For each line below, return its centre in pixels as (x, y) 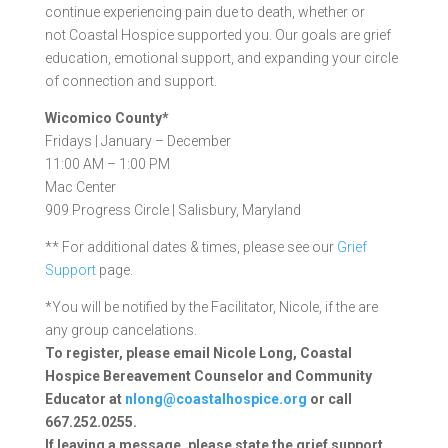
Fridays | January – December (137, 141)
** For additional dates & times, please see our (190, 247)
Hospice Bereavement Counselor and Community (208, 376)
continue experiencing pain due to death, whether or (204, 12)
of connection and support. (130, 81)
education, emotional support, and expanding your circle (221, 58)
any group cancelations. (120, 330)
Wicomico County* (106, 118)
